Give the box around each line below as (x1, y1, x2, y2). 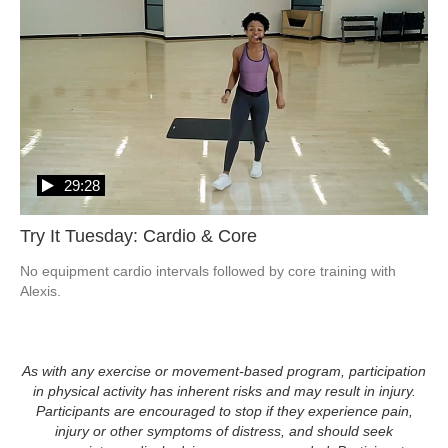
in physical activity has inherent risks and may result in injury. (32, 382, 416, 399)
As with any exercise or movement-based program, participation (22, 362, 426, 379)
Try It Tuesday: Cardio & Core (20, 225, 257, 246)
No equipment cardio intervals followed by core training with (20, 262, 396, 279)
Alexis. (20, 282, 61, 299)
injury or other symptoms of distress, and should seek (55, 422, 393, 439)
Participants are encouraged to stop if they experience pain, (35, 402, 413, 419)
